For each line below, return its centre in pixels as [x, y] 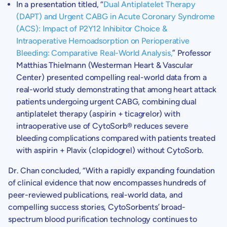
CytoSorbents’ [134, 207]
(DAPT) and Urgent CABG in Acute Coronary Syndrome [116, 16]
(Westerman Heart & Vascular [139, 65]
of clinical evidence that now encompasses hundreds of [107, 182]
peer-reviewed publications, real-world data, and [95, 195]
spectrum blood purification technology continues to [103, 219]
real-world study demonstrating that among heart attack [117, 89]
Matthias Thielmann [51, 65]
